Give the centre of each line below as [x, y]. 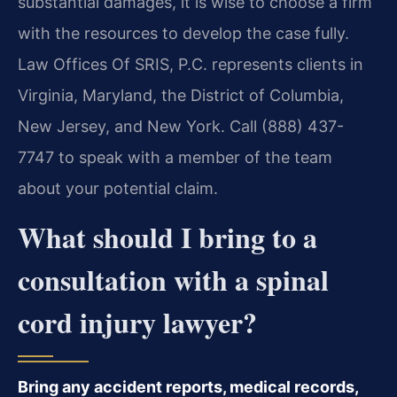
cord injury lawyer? [137, 323]
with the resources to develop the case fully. [183, 33]
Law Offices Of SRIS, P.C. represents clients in [191, 64]
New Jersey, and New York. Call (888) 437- [181, 126]
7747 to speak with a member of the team [175, 157]
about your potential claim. [118, 188]
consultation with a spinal [173, 280]
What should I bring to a [167, 237]
